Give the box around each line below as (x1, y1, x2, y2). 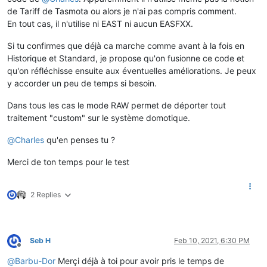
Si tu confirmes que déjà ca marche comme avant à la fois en (7, 41, 244, 51)
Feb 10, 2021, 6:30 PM (174, 236, 250, 246)
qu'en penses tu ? (44, 135, 115, 145)
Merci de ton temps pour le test (7, 157, 129, 167)
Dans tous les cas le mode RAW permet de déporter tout (7, 100, 226, 111)
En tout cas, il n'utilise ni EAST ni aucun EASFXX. (7, 18, 193, 29)
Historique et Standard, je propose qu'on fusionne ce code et (7, 53, 244, 64)
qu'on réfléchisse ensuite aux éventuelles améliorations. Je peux (7, 66, 256, 76)
